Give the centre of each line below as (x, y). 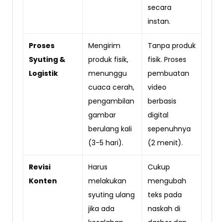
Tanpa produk (171, 45)
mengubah (167, 181)
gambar (102, 115)
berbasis (162, 101)
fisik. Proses (167, 59)
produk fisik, (108, 59)
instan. (159, 21)
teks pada (165, 194)
